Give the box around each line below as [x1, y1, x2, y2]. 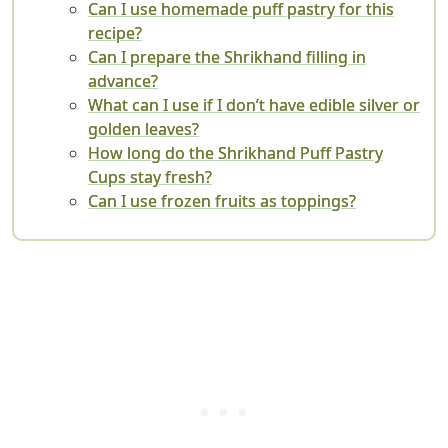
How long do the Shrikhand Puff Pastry [88, 142, 383, 165]
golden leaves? [88, 118, 199, 141]
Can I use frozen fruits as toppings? [88, 190, 356, 213]
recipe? [88, 22, 142, 45]
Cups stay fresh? [88, 166, 212, 189]
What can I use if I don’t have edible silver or [88, 94, 420, 117]
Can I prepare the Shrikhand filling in [88, 46, 366, 69]
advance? [88, 70, 158, 93]
